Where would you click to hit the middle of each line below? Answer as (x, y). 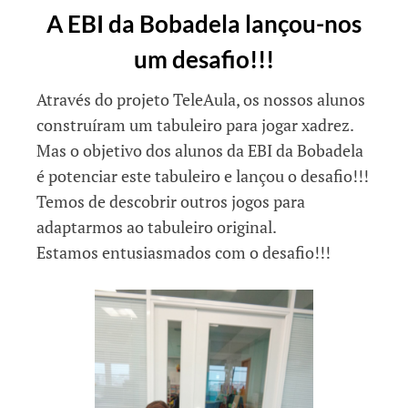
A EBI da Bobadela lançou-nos (204, 23)
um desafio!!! (204, 59)
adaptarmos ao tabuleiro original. (157, 226)
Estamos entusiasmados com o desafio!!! (184, 252)
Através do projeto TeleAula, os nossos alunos (201, 99)
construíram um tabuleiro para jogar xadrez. (195, 124)
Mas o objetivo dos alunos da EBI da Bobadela (200, 150)
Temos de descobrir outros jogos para (171, 201)
